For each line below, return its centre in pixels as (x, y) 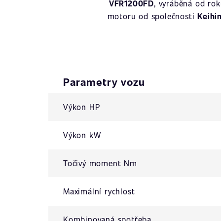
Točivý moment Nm (100, 163)
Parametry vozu (104, 82)
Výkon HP (82, 107)
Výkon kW (82, 135)
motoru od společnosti (152, 16)
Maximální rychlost (99, 191)
